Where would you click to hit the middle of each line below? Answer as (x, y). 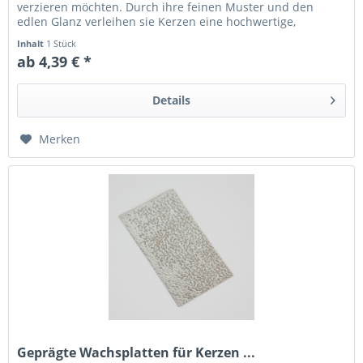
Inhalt (32, 44)
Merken (60, 139)
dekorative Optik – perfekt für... (102, 36)
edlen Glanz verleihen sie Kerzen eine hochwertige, (157, 22)
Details (171, 100)
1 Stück (62, 44)
